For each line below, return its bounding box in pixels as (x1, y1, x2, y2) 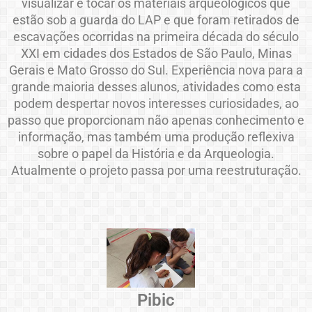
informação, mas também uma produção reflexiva (17, 129, 295, 144)
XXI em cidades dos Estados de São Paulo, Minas (20, 45, 292, 61)
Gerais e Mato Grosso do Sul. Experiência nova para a (9, 62, 303, 77)
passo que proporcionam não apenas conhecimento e (8, 112, 304, 127)
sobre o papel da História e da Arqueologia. (38, 146, 274, 161)
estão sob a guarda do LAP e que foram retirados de (13, 12, 299, 27)
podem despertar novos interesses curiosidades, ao (13, 95, 299, 111)
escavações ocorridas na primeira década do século (13, 29, 299, 44)
